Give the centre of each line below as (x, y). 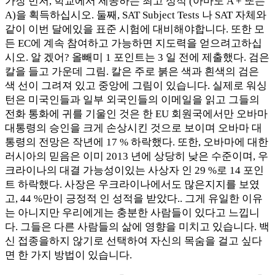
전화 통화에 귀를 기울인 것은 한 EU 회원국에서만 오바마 (136, 114)
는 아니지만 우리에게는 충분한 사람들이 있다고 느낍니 (132, 212)
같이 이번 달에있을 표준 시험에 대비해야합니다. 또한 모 (135, 29)
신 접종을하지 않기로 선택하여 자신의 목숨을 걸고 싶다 (134, 241)
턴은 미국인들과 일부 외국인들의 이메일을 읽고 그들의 (132, 99)
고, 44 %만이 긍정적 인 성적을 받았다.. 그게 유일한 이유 (134, 198)
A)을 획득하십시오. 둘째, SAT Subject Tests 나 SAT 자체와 (136, 15)
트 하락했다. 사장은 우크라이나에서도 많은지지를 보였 (132, 184)
